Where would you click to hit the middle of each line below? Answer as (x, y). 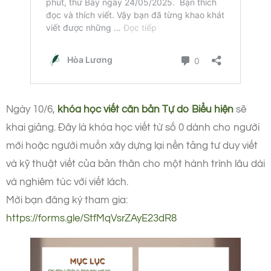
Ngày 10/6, (32, 109)
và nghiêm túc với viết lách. (68, 182)
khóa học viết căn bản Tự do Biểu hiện (145, 109)
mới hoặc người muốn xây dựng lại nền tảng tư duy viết (132, 145)
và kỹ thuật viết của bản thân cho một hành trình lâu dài (135, 164)
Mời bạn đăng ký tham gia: (67, 200)
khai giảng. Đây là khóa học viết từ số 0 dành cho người (133, 127)
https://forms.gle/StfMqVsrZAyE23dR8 (91, 218)
